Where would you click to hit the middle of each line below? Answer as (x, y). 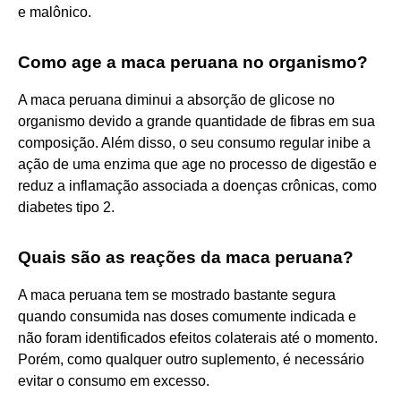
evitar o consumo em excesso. (114, 380)
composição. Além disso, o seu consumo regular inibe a (194, 142)
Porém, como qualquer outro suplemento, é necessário (191, 359)
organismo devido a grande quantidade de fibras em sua (196, 121)
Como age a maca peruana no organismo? (193, 62)
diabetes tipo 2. (66, 207)
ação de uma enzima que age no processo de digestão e (197, 164)
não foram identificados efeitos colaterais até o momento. (198, 337)
